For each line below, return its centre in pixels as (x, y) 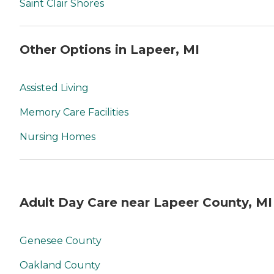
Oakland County (60, 265)
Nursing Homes (57, 136)
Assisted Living (54, 87)
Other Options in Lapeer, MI (109, 50)
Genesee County (61, 240)
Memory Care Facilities (74, 112)
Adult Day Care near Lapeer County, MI (146, 203)
